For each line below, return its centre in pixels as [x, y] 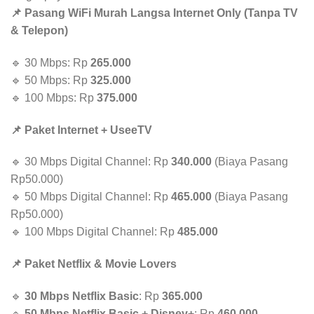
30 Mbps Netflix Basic [82, 296]
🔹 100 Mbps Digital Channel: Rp [94, 232]
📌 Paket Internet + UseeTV [81, 130]
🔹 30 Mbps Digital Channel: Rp [91, 162]
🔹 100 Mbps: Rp [54, 97]
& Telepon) [39, 31]
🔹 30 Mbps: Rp [50, 62]
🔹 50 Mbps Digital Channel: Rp [91, 197]
